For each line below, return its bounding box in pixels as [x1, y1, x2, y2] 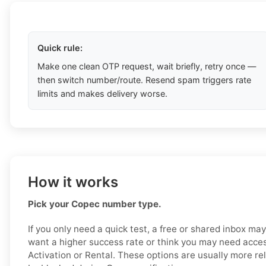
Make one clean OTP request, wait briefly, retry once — [37, 61, 256, 72]
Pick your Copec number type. [28, 198, 161, 210]
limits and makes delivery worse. [37, 88, 167, 99]
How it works [28, 173, 118, 191]
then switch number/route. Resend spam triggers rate [37, 75, 251, 85]
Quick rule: [37, 43, 83, 53]
